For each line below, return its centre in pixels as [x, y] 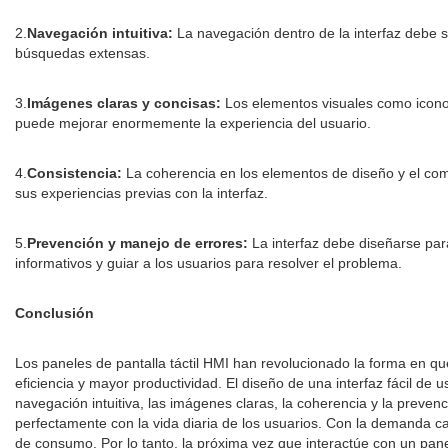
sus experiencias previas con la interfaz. [141, 193]
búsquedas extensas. [82, 53]
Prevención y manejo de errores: [137, 243]
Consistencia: [74, 173]
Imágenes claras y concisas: [124, 103]
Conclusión [54, 313]
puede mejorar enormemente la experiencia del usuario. [193, 123]
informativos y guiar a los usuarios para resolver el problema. [208, 263]
